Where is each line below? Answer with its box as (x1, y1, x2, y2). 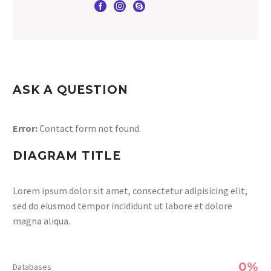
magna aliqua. (13, 214, 70, 227)
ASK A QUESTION (13, 83, 129, 97)
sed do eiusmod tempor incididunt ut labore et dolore (13, 199, 232, 212)
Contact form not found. (38, 122, 141, 134)
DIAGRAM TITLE (13, 148, 122, 163)
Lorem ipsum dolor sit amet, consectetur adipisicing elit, (13, 184, 247, 197)
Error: (13, 122, 38, 134)
